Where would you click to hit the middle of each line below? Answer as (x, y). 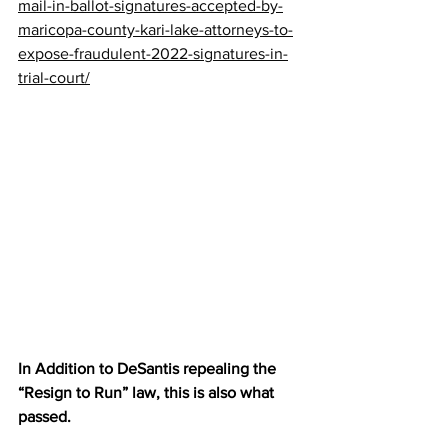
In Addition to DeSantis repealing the (149, 368)
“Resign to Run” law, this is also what (148, 392)
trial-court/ (54, 78)
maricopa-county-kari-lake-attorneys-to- (155, 30)
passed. (44, 416)
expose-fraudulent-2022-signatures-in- (153, 54)
